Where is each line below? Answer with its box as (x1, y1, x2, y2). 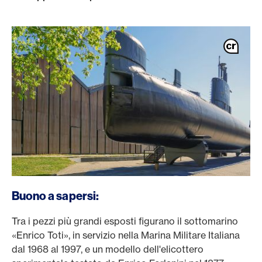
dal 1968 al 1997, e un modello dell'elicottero (12, 243, 204, 255)
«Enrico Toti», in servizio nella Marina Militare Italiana (12, 229, 240, 241)
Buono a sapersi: (12, 188, 99, 203)
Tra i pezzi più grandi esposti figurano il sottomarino (12, 215, 238, 227)
